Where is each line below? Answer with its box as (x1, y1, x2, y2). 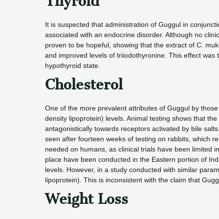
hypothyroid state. (45, 61, 100, 69)
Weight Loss (45, 190, 128, 207)
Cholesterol (45, 76, 123, 93)
